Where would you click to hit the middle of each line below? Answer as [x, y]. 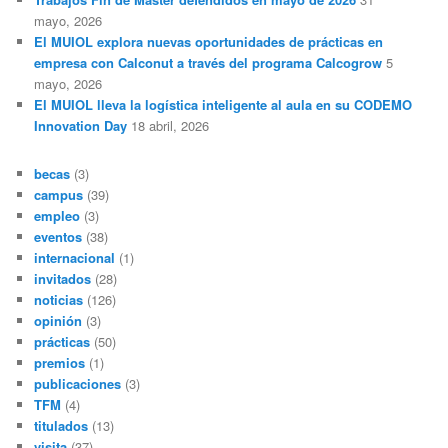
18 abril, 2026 [170, 126]
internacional [75, 257]
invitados [63, 278]
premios [60, 362]
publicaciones [78, 383]
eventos [58, 236]
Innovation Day [81, 126]
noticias [59, 299]
